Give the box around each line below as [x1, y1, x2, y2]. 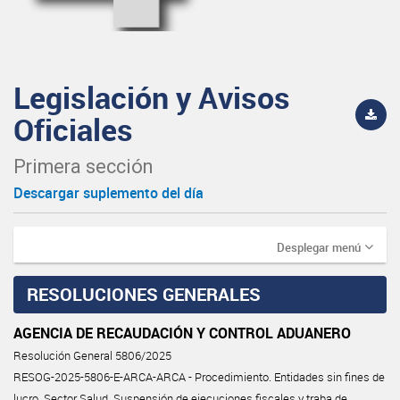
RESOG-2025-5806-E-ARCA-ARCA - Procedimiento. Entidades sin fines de [13, 369, 385, 385]
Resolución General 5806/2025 [13, 347, 171, 363]
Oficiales [13, 108, 133, 150]
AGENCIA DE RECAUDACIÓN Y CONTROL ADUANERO [13, 322, 351, 343]
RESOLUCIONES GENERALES [27, 281, 261, 306]
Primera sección [13, 154, 153, 178]
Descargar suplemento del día [13, 182, 204, 203]
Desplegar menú [277, 238, 361, 255]
